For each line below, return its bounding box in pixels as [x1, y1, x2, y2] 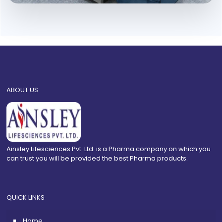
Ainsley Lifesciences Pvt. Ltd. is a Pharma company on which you [6, 144, 211, 154]
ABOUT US [6, 85, 38, 95]
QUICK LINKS [6, 193, 45, 203]
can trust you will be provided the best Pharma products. [6, 154, 188, 164]
